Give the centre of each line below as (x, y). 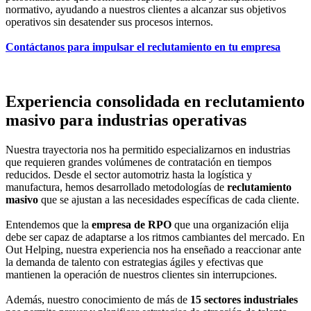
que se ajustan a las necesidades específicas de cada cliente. (169, 200)
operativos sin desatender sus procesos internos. (109, 22)
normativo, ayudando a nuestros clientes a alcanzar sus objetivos (146, 10)
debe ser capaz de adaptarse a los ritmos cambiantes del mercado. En (155, 237)
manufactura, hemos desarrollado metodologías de (116, 187)
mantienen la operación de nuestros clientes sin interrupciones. (141, 275)
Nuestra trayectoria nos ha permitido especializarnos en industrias (148, 150)
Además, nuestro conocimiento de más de (98, 300)
